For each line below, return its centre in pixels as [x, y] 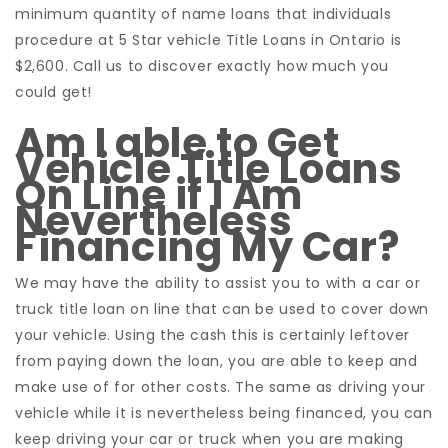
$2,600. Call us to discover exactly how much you [202, 66]
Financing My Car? [207, 247]
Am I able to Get [177, 143]
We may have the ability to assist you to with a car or [218, 283]
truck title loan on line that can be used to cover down [222, 309]
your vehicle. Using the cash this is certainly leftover [213, 335]
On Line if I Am [159, 195]
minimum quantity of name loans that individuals [203, 14]
